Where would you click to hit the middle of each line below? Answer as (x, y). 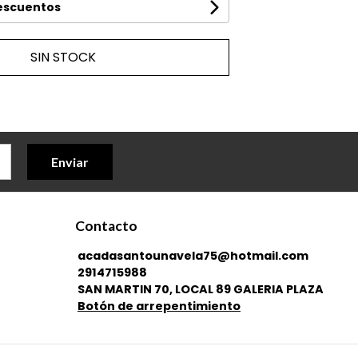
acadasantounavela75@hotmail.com (193, 256)
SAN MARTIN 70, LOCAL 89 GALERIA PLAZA (201, 289)
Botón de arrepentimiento (159, 306)
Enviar (70, 162)
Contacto (106, 226)
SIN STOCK (64, 57)
